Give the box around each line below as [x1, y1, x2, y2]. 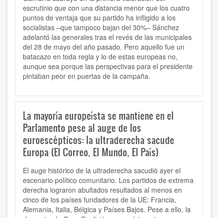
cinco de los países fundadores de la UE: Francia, [23, 195, 176, 205]
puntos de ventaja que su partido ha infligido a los [23, 13, 176, 23]
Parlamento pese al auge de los [23, 121, 141, 135]
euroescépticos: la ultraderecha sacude [23, 133, 174, 147]
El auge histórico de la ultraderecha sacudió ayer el [23, 165, 181, 176]
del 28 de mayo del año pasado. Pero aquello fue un [23, 42, 184, 52]
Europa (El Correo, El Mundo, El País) [23, 145, 159, 159]
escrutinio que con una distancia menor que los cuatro [23, 3, 190, 13]
